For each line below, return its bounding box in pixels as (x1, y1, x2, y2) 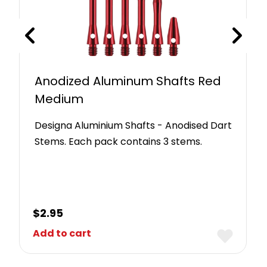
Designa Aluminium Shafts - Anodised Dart (35, 118, 232, 132)
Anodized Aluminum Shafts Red (35, 72, 222, 89)
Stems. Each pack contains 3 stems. (35, 134, 203, 148)
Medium (35, 90, 84, 107)
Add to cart (33, 226, 92, 240)
